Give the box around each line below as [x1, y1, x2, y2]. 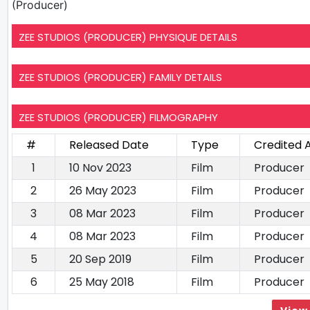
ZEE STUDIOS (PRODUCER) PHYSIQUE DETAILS [19, 29, 237, 44]
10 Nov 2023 [69, 159, 131, 176]
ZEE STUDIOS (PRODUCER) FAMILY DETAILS [19, 69, 222, 84]
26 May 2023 [69, 182, 136, 199]
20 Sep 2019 [69, 250, 131, 267]
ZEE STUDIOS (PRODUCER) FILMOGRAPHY [19, 109, 218, 125]
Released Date [69, 136, 149, 153]
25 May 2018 [69, 273, 134, 290]
